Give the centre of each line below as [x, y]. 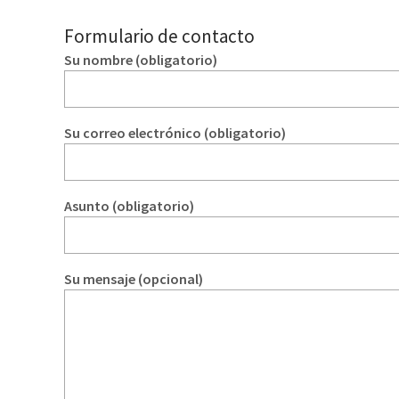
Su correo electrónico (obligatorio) [175, 133]
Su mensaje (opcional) [134, 279]
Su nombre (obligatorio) [141, 60]
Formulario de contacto [159, 37]
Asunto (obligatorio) [129, 206]
